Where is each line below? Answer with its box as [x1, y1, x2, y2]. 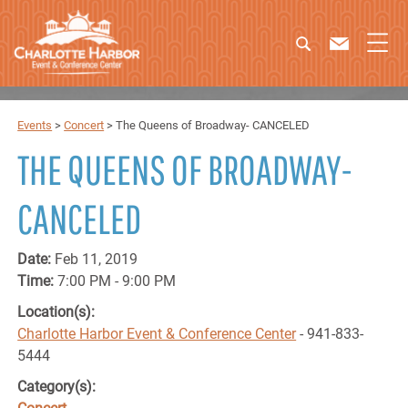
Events [17, 118, 53, 132]
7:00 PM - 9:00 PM [57, 272, 177, 290]
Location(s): [17, 303, 99, 321]
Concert [64, 118, 105, 132]
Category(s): [17, 378, 97, 395]
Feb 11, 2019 [55, 250, 138, 268]
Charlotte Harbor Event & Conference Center [17, 325, 297, 342]
